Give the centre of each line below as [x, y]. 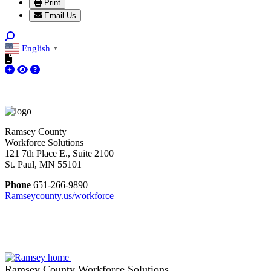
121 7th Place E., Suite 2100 [59, 154]
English [36, 48]
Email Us [60, 16]
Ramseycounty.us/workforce [59, 196]
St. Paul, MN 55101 [43, 165]
